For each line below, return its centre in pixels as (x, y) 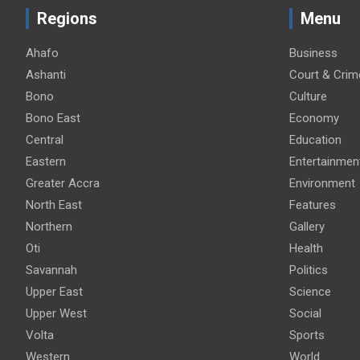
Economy (314, 118)
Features (312, 205)
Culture (308, 96)
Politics (308, 270)
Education (315, 139)
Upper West (56, 313)
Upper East (54, 291)
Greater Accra (63, 183)
